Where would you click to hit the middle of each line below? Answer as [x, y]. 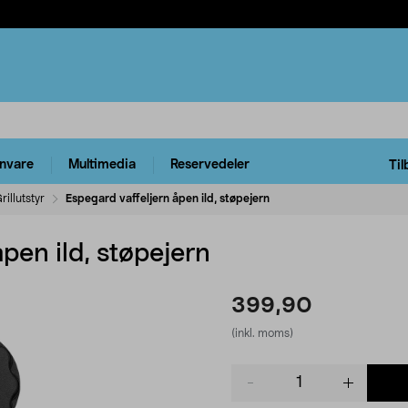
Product [255, 372]
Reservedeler [210, 165]
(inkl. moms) [262, 333]
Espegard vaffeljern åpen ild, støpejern [168, 198]
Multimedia [102, 165]
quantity [255, 390]
